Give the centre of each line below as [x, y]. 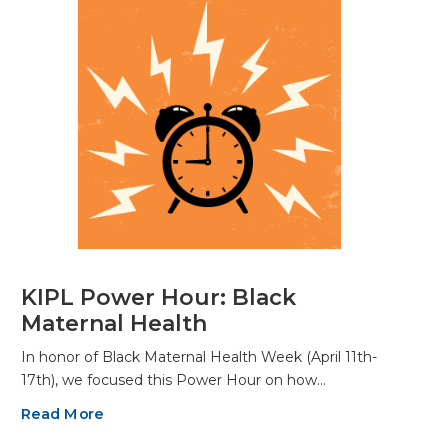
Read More [62, 413]
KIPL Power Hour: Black [158, 297]
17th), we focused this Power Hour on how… [173, 379]
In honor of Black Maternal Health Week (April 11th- [199, 356]
